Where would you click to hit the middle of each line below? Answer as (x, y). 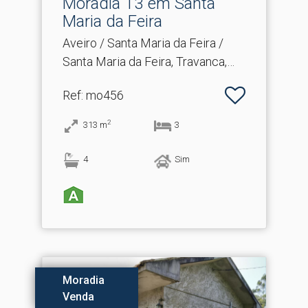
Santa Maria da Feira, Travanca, (145, 62)
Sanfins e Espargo (110, 80)
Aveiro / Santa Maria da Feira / (143, 43)
